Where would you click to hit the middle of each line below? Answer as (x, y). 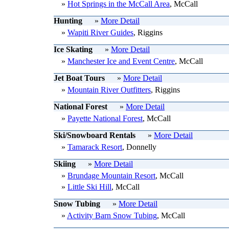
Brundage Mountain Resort (111, 176)
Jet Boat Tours (80, 78)
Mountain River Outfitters (109, 90)
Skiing (66, 164)
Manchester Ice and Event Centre (121, 61)
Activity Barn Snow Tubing (112, 215)
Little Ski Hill (89, 187)
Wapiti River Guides (100, 32)
